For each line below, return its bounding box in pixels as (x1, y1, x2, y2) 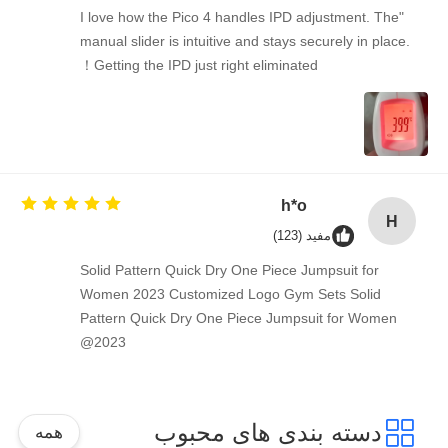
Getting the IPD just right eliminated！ (154, 57, 378, 74)
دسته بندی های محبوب (214, 418, 443, 446)
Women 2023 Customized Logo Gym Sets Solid (140, 286, 441, 303)
